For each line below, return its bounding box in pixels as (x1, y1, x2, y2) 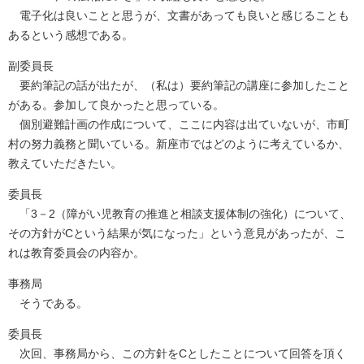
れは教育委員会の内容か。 (8, 246, 145, 260)
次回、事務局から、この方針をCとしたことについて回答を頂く (8, 347, 346, 361)
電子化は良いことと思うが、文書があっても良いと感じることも (8, 9, 349, 23)
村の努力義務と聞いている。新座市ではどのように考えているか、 (8, 137, 349, 151)
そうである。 (8, 297, 88, 310)
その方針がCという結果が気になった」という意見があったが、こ (8, 227, 346, 240)
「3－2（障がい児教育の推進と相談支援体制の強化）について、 (8, 207, 351, 221)
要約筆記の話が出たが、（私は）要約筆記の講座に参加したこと (8, 79, 349, 93)
